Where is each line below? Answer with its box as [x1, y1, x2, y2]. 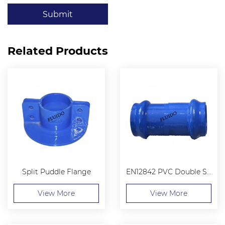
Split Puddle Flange [22, 167, 91, 177]
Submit [43, 9, 73, 20]
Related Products [8, 43, 108, 58]
